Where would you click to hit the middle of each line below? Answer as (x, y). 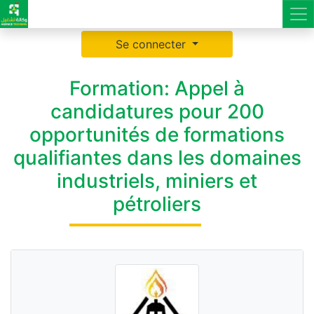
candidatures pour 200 (157, 111)
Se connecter (152, 44)
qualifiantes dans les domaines (157, 158)
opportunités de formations (157, 135)
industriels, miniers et (157, 181)
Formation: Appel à (157, 88)
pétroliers (157, 204)
